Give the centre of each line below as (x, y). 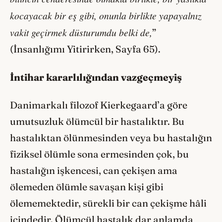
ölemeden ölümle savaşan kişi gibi (87, 187)
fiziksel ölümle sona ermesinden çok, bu (99, 154)
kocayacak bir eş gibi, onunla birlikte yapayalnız (106, 16)
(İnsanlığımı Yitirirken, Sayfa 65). (85, 49)
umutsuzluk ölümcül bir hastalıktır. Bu (97, 122)
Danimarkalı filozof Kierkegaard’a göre (99, 105)
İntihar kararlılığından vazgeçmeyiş (96, 77)
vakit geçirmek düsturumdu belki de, (81, 32)
